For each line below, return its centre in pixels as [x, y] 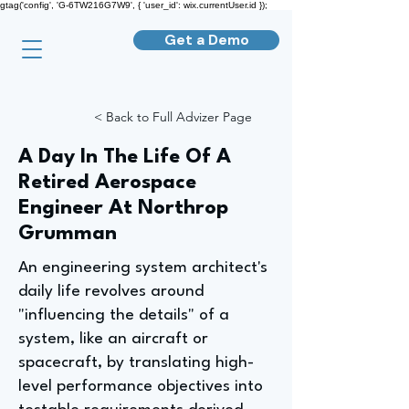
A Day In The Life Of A [125, 157]
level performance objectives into [141, 387]
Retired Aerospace [107, 183]
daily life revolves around [111, 292]
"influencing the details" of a [124, 315]
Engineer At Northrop [123, 208]
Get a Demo [206, 40]
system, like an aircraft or [113, 339]
